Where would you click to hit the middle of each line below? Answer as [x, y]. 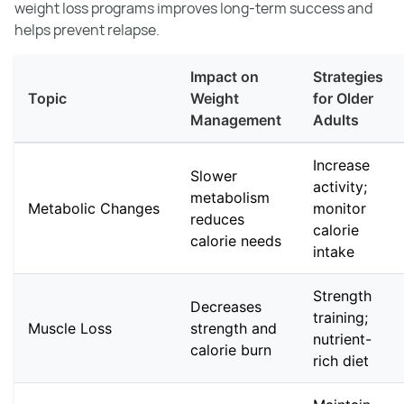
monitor [340, 208]
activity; [340, 187]
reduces [217, 219]
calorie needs [236, 241]
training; [340, 317]
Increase [341, 165]
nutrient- [342, 339]
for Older [343, 98]
